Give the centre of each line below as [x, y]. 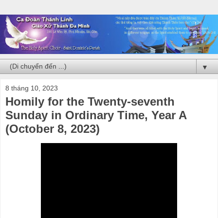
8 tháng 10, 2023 [32, 88]
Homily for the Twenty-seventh [90, 101]
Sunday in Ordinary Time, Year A [96, 115]
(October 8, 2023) [53, 128]
